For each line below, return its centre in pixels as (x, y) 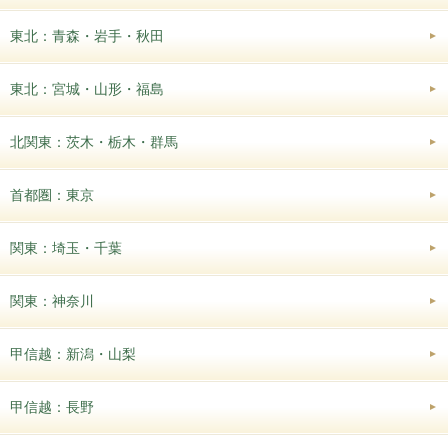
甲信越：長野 (52, 406)
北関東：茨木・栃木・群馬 (94, 141)
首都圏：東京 (52, 194)
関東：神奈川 (52, 300)
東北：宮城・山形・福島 (87, 88)
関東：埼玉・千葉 (66, 247)
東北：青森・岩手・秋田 (87, 35)
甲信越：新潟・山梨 (73, 353)
